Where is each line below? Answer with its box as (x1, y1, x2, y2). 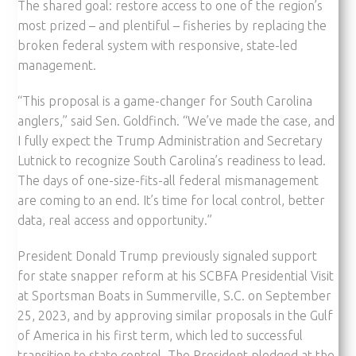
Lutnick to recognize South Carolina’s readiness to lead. (17, 153, 327, 168)
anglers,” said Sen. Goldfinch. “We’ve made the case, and (17, 113, 335, 128)
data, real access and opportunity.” (17, 212, 213, 227)
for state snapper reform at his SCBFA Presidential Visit (17, 268, 335, 283)
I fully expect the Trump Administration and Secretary (17, 133, 323, 148)
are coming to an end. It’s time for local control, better (17, 192, 326, 207)
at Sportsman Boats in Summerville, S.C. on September (17, 288, 332, 303)
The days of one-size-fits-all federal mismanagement (17, 172, 319, 188)
